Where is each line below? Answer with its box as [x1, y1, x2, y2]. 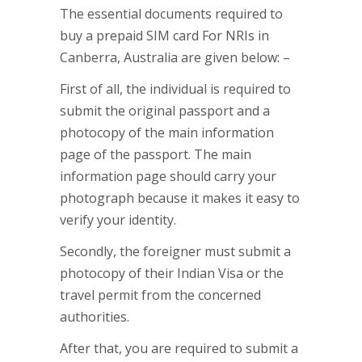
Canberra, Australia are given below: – [60, 48, 290, 66]
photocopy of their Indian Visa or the [60, 264, 284, 282]
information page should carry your [60, 167, 276, 185]
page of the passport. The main [60, 145, 251, 163]
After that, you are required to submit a [60, 339, 298, 357]
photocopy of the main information [60, 124, 274, 141]
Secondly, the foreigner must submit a [60, 242, 291, 260]
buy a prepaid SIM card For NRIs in [60, 27, 269, 44]
